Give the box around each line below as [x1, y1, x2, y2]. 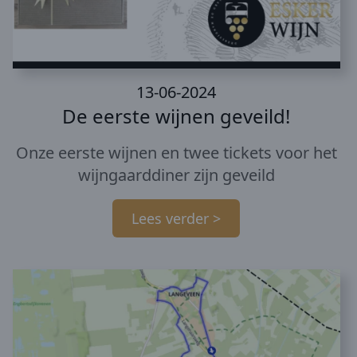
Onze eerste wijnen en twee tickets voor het [15, 141, 337, 163]
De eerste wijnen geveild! [62, 102, 291, 129]
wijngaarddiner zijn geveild [77, 163, 275, 186]
